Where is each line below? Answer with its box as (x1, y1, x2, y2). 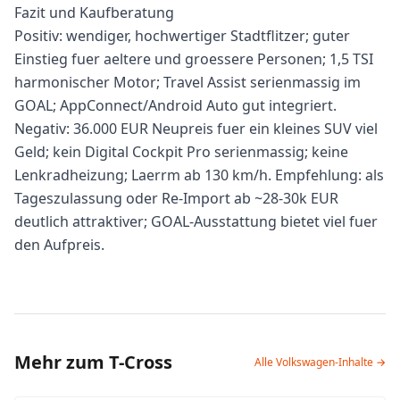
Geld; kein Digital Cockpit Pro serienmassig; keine (14, 142, 348, 162)
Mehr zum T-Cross (14, 350, 172, 374)
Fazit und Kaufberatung (14, 3, 174, 22)
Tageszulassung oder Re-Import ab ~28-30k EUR (14, 188, 338, 208)
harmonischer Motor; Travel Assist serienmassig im (14, 72, 361, 92)
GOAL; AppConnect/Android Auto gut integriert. (14, 96, 337, 115)
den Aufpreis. (14, 235, 104, 254)
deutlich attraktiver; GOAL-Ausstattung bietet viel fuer (14, 212, 378, 231)
